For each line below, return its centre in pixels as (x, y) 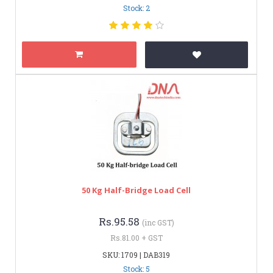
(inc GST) (158, 222)
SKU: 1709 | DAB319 (136, 254)
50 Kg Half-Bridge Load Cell (136, 190)
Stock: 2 (136, 8)
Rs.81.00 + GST (136, 237)
